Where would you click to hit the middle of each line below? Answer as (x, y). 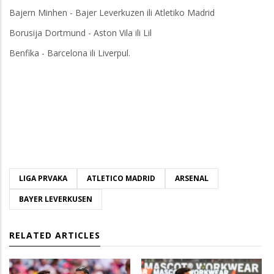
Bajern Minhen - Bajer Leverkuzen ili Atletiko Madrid (112, 12)
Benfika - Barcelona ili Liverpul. (70, 53)
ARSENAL (192, 178)
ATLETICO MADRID (121, 178)
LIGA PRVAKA (43, 178)
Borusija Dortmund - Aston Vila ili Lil (80, 32)
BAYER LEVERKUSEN (56, 199)
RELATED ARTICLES (55, 235)
